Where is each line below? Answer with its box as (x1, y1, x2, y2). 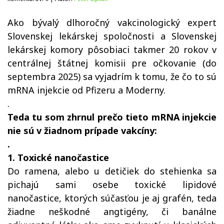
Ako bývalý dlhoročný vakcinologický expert (7, 16, 216, 28)
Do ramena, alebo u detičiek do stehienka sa (7, 165, 216, 177)
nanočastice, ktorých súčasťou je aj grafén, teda (7, 192, 216, 204)
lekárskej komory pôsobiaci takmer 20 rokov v (7, 43, 216, 55)
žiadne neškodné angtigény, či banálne (7, 205, 216, 217)
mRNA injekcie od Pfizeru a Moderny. (7, 84, 165, 96)
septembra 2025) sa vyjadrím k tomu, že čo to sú (7, 70, 216, 82)
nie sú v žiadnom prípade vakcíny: (7, 124, 157, 136)
